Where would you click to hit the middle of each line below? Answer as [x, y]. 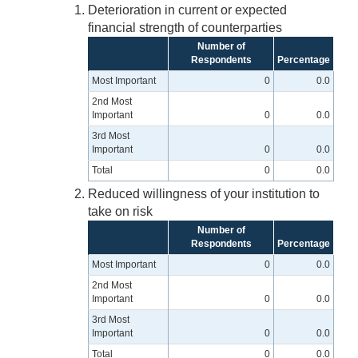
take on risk [120, 212]
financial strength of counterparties [185, 28]
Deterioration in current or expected [187, 10]
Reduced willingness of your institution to [204, 194]
